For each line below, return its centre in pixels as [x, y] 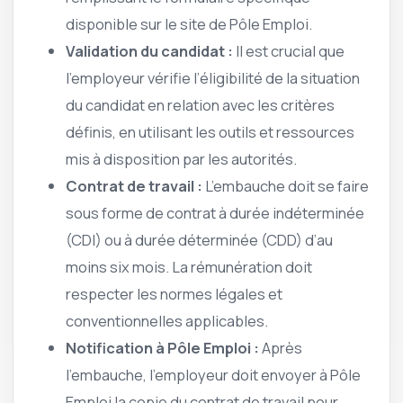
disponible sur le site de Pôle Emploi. [189, 24]
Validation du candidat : [149, 51]
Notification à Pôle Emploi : [162, 348]
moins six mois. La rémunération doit [189, 267]
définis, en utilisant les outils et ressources [210, 132]
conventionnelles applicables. [167, 321]
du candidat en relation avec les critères [200, 105]
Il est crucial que [289, 51]
